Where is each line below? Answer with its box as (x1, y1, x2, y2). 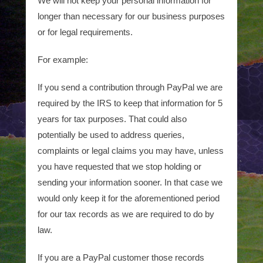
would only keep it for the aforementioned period (38, 193, 220, 203)
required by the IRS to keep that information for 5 (38, 98, 222, 108)
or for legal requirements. (38, 27, 133, 37)
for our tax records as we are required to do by (38, 209, 214, 219)
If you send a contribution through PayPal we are (38, 82, 222, 92)
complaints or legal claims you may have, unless (38, 146, 224, 156)
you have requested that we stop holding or (38, 161, 201, 171)
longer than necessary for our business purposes (38, 11, 225, 21)
